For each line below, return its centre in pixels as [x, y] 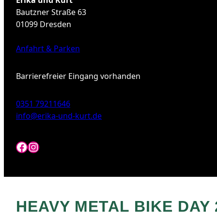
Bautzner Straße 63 [51, 12]
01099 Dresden [44, 24]
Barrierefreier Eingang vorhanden [78, 76]
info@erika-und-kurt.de [59, 116]
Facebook [42, 146]
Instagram [55, 146]
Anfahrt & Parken [48, 48]
